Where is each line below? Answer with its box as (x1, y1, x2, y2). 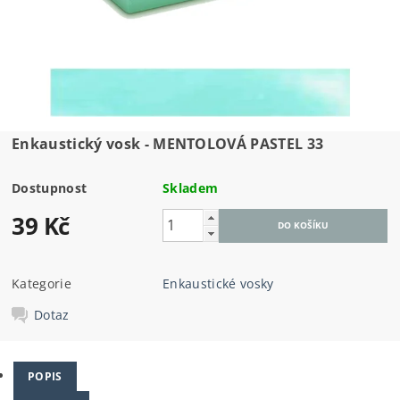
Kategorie (12, 274, 71, 292)
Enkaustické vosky (162, 274, 274, 292)
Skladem (162, 179, 219, 196)
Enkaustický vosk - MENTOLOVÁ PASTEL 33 (12, 133, 324, 154)
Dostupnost (12, 179, 87, 196)
